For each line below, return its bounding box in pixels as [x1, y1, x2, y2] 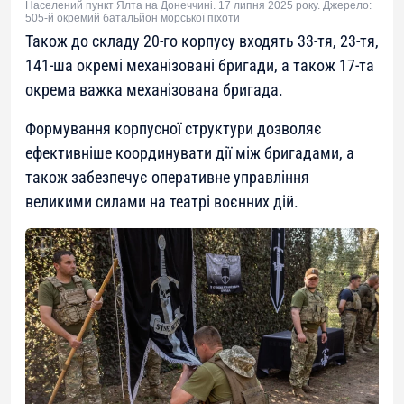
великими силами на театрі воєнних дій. [25, 192, 298, 212]
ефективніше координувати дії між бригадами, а [25, 143, 354, 163]
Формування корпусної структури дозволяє [25, 119, 322, 139]
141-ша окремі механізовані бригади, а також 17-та [25, 56, 374, 76]
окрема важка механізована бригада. [25, 80, 283, 100]
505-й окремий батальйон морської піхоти [25, 12, 240, 25]
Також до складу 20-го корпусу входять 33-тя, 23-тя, [25, 32, 379, 51]
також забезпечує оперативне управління [25, 168, 309, 188]
